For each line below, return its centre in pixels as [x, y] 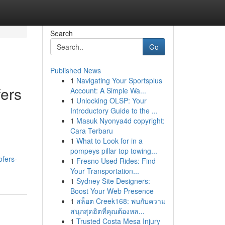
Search [61, 33]
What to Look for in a [109, 141]
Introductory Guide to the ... [114, 110]
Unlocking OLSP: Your [111, 100]
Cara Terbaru [91, 131]
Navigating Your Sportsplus [119, 80]
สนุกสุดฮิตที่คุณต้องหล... [107, 211]
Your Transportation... [104, 171]
